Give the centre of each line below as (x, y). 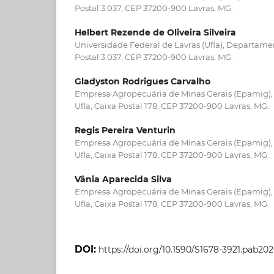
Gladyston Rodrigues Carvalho (143, 81)
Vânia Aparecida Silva (123, 180)
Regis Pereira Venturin (125, 130)
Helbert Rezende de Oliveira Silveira (155, 32)
